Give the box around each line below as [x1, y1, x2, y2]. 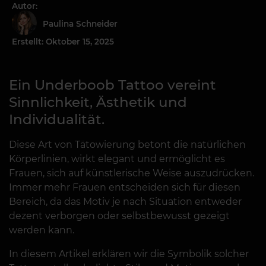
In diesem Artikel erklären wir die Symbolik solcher [9, 248, 249, 259]
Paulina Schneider [43, 19, 122, 28]
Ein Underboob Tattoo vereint [9, 77, 216, 93]
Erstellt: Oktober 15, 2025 [12, 37, 114, 46]
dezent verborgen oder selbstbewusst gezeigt [9, 210, 230, 221]
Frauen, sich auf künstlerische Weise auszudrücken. [9, 167, 254, 179]
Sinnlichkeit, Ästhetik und [9, 94, 187, 110]
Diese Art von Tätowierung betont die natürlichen [9, 139, 246, 150]
